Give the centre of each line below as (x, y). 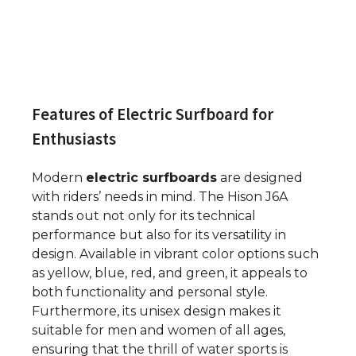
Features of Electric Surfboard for (153, 114)
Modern (59, 177)
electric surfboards (151, 177)
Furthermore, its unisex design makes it (157, 311)
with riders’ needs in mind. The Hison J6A (160, 196)
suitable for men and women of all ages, (159, 330)
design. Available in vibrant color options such (175, 253)
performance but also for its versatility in (159, 234)
